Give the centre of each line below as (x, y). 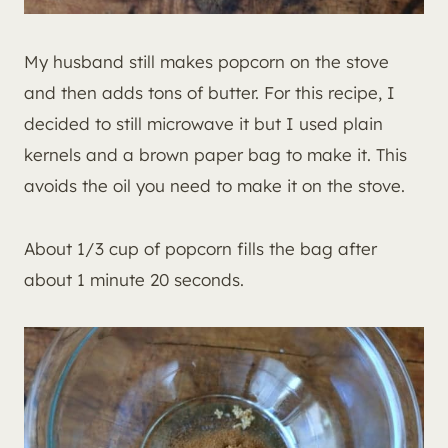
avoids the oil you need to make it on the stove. (214, 185)
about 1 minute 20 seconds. (134, 279)
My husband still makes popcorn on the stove (206, 61)
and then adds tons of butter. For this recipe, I (209, 92)
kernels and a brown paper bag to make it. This (215, 154)
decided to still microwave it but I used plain (203, 123)
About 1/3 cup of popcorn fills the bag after (200, 248)
